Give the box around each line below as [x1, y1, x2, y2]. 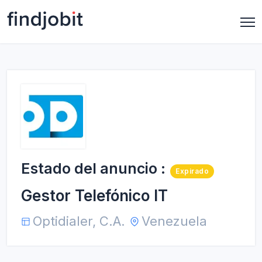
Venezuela [142, 213, 207, 229]
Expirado [175, 167, 209, 175]
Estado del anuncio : [21, 160, 166, 177]
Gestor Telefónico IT [21, 187, 168, 205]
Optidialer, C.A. [33, 213, 125, 229]
